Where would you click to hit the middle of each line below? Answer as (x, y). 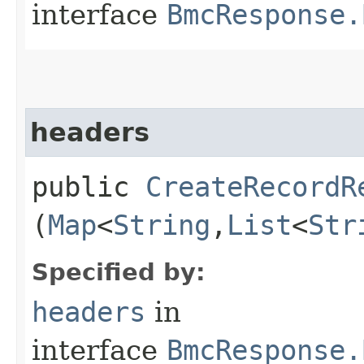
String (162, 225)
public (89, 186)
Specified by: (119, 272)
